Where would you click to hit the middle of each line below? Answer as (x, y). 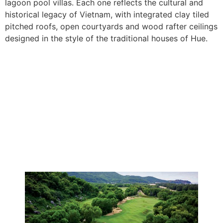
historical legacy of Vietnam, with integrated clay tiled (107, 15)
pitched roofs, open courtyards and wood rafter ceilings (111, 27)
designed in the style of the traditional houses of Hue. (106, 39)
